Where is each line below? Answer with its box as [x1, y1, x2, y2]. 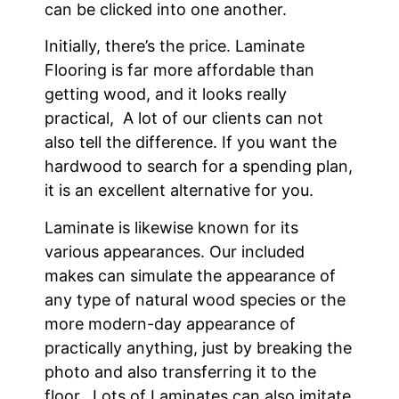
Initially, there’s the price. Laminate [45, 37, 305, 56]
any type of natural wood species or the [45, 289, 346, 309]
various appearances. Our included [45, 241, 305, 261]
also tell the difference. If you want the [45, 133, 337, 152]
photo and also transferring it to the [45, 362, 316, 381]
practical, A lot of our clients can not [45, 109, 323, 128]
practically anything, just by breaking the [45, 338, 352, 357]
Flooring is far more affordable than [45, 61, 314, 80]
